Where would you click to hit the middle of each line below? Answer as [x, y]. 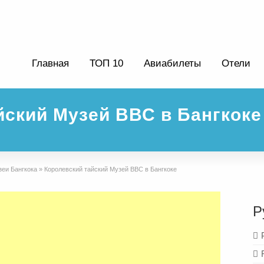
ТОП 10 [106, 63]
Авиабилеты [172, 63]
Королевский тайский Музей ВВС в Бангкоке [110, 169]
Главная [50, 63]
